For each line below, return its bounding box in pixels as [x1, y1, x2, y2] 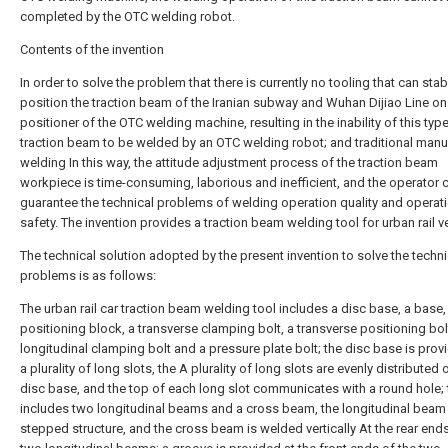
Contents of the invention [20, 42, 164, 57]
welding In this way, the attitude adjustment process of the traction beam [20, 155, 438, 170]
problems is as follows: [20, 268, 156, 283]
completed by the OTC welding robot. [20, 9, 235, 24]
